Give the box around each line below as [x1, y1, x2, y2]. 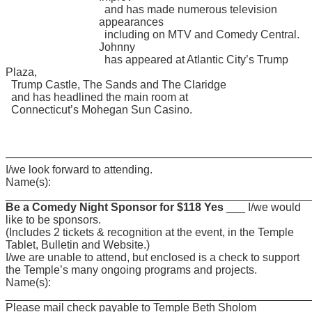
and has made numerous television [99, 3, 277, 15]
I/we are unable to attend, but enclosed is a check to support [6, 251, 299, 263]
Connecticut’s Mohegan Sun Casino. [6, 103, 192, 116]
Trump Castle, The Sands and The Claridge [6, 78, 226, 91]
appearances [99, 15, 164, 28]
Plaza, [6, 65, 37, 78]
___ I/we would [224, 201, 301, 213]
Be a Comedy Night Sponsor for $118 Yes [6, 201, 224, 213]
